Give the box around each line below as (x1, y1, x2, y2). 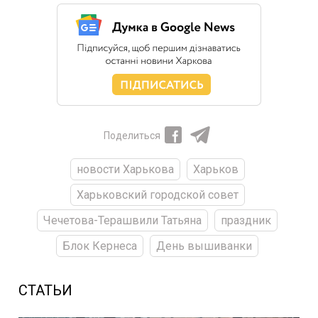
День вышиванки (156, 239, 252, 253)
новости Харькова (76, 163, 174, 177)
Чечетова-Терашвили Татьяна (43, 214, 202, 228)
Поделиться (104, 130, 160, 142)
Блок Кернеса (62, 239, 137, 253)
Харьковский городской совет (76, 188, 238, 202)
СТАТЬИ (18, 282, 72, 300)
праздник (221, 214, 271, 228)
